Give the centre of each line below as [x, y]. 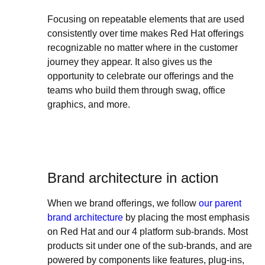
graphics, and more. [89, 105]
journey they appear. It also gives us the [130, 62]
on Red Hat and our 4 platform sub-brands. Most [148, 232]
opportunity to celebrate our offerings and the [140, 76]
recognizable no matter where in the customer [143, 48]
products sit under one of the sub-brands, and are [150, 246]
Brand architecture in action [133, 178]
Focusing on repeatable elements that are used [146, 20]
